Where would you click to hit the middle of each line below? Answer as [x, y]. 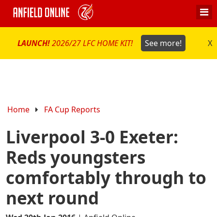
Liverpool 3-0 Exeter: [92, 137]
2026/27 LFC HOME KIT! [93, 43]
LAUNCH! [35, 43]
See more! [163, 43]
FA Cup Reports [72, 109]
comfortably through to [106, 178]
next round [52, 198]
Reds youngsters [76, 157]
